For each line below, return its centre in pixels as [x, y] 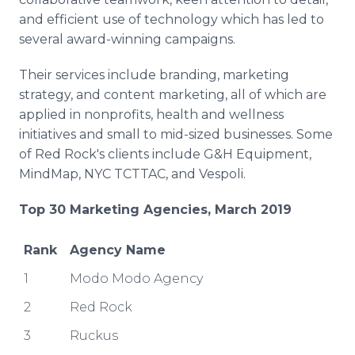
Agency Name [118, 250]
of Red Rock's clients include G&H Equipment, [165, 154]
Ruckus [94, 336]
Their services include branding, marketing [154, 75]
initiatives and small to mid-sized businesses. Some [176, 134]
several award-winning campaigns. [127, 39]
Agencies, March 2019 [216, 210]
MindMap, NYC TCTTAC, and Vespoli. [132, 174]
